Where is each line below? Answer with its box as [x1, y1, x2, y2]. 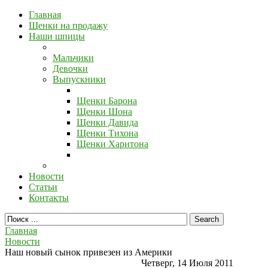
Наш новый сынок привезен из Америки [5, 247, 172, 257]
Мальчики [53, 53, 94, 63]
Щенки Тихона [77, 128, 138, 138]
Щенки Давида [77, 117, 138, 127]
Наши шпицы [29, 31, 85, 41]
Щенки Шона [77, 106, 132, 117]
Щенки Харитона [77, 139, 148, 149]
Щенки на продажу [29, 20, 108, 31]
